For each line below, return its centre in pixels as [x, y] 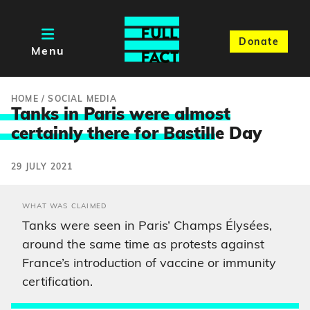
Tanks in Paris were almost [121, 116]
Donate [259, 42]
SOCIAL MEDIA [82, 100]
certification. [57, 283]
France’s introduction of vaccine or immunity [149, 264]
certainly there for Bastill [113, 135]
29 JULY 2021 [42, 167]
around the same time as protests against [143, 245]
